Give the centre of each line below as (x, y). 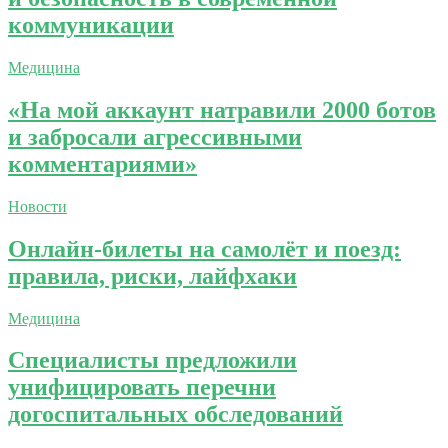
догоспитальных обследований (175, 414)
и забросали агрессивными (155, 136)
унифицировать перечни (142, 387)
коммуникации (91, 25)
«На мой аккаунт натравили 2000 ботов (222, 109)
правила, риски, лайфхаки (152, 275)
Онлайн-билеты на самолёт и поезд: (204, 248)
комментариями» (102, 163)
